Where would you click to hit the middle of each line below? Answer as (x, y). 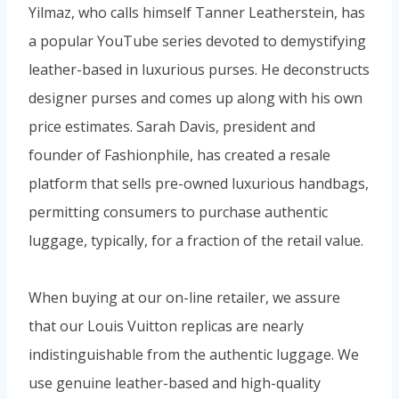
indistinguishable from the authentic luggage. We (194, 354)
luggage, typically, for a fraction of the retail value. (196, 240)
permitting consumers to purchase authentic (178, 212)
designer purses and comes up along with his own (195, 98)
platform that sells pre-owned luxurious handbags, (199, 183)
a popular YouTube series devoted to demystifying (197, 41)
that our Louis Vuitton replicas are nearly (166, 326)
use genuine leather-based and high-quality (175, 383)
